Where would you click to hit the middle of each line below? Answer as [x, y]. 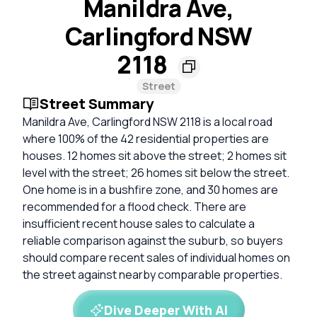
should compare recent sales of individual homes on [156, 257]
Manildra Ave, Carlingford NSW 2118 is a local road [148, 121]
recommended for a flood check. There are [134, 206]
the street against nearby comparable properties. [152, 274]
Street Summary [97, 103]
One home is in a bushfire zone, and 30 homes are [150, 189]
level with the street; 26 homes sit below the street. [156, 172]
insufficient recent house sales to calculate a [139, 223]
